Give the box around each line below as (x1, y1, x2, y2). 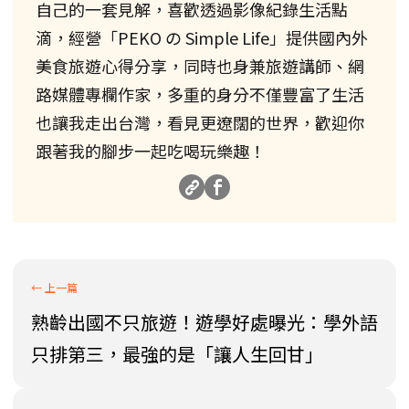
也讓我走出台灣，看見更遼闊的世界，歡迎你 (36, 110, 364, 135)
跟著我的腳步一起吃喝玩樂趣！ (36, 139, 266, 163)
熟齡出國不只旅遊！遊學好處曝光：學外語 (31, 309, 378, 336)
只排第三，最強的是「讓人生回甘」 (31, 341, 323, 368)
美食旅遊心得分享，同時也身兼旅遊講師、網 (36, 54, 364, 79)
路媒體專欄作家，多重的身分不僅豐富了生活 (36, 82, 364, 107)
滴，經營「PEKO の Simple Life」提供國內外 (36, 26, 368, 50)
